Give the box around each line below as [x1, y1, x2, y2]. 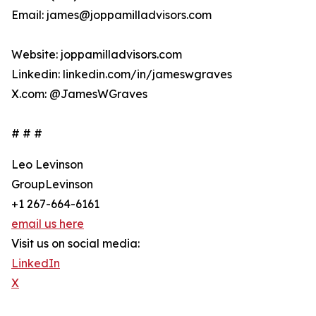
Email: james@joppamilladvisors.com [11, 8, 212, 23]
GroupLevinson [11, 177, 93, 192]
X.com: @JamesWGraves [11, 87, 147, 102]
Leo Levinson [11, 157, 83, 172]
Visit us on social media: [11, 236, 140, 251]
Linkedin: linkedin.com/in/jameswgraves [11, 67, 232, 82]
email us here [11, 217, 84, 231]
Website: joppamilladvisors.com [11, 47, 182, 62]
